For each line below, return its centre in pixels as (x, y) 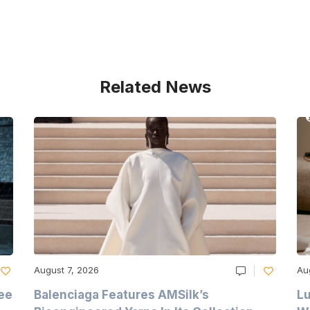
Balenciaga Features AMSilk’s (122, 294)
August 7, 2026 (67, 270)
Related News (155, 86)
